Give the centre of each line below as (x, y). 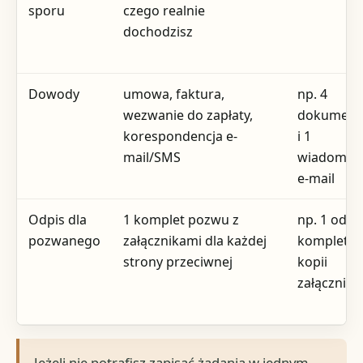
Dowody (54, 94)
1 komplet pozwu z (181, 220)
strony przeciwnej (178, 262)
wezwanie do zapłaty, (188, 115)
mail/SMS (152, 158)
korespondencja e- (181, 137)
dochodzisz (158, 32)
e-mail (316, 179)
